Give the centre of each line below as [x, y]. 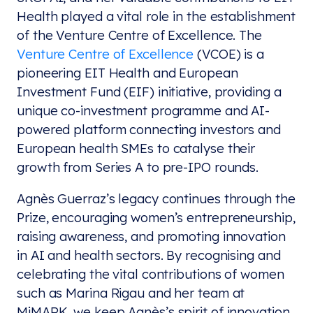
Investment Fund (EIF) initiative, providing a [149, 91]
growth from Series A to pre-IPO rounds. [138, 167]
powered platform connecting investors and [149, 129]
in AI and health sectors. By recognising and [149, 255]
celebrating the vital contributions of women [151, 274]
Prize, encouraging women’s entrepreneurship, [156, 218]
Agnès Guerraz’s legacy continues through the [156, 199]
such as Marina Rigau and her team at [131, 293]
